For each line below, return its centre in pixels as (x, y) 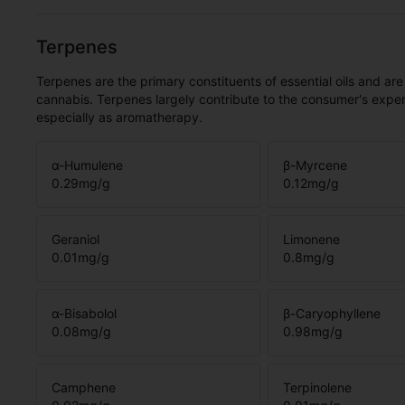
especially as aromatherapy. (119, 117)
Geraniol (75, 239)
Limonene (311, 239)
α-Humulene (87, 165)
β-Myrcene (315, 165)
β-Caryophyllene (332, 313)
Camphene (84, 387)
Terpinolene (317, 387)
